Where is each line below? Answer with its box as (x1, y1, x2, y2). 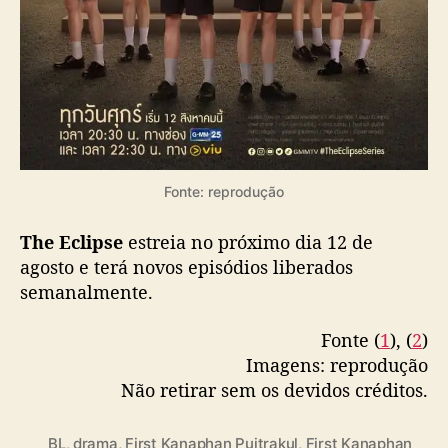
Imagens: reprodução (246, 352, 428, 377)
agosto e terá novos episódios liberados (20, 255, 353, 280)
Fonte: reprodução (164, 183, 284, 201)
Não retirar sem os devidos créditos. (121, 377, 428, 402)
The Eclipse (20, 230, 123, 255)
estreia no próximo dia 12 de (123, 230, 373, 255)
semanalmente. (20, 280, 153, 305)
